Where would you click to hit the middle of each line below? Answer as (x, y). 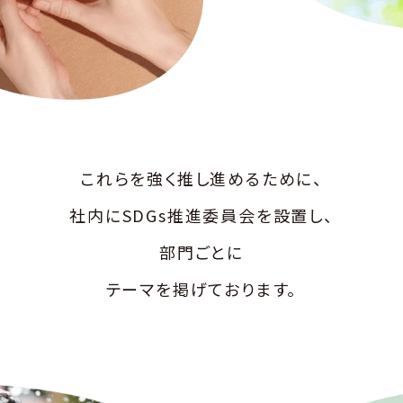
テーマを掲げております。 (201, 288)
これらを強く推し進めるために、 (201, 178)
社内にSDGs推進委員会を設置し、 (201, 215)
